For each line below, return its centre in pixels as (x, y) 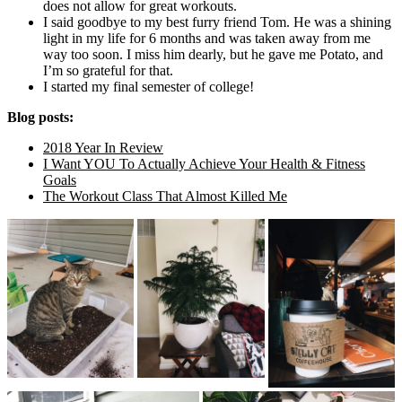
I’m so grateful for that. (108, 70)
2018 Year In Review (103, 147)
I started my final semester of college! (149, 86)
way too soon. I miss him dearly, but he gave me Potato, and (213, 54)
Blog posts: (40, 117)
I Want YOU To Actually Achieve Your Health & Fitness (204, 163)
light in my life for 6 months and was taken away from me (207, 38)
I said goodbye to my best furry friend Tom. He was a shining (217, 22)
